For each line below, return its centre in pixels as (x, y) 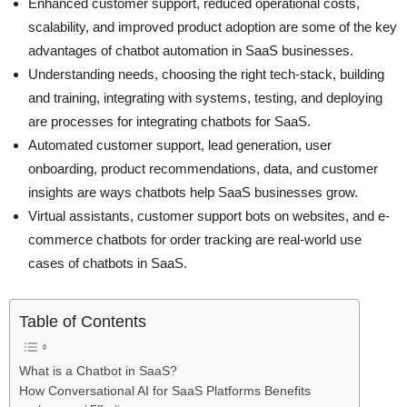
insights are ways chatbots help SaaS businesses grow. (195, 193)
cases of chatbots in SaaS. (108, 263)
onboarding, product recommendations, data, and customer (203, 169)
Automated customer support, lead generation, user (180, 145)
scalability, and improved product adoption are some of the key (213, 27)
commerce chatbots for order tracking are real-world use (195, 240)
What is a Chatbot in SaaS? (98, 372)
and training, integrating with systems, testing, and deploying (205, 98)
